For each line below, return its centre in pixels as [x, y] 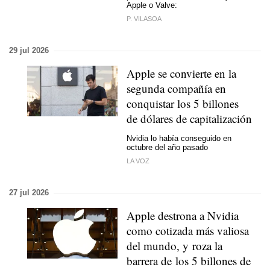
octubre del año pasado [167, 147]
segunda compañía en [176, 88]
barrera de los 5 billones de [189, 261]
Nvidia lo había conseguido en [179, 138]
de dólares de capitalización [189, 118]
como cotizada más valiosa [188, 231]
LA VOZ [138, 161]
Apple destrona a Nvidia [183, 215]
